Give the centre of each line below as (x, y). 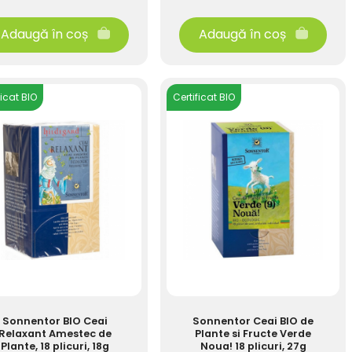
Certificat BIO (204, 97)
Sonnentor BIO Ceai (55, 321)
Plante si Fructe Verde (253, 334)
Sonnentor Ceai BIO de (253, 321)
